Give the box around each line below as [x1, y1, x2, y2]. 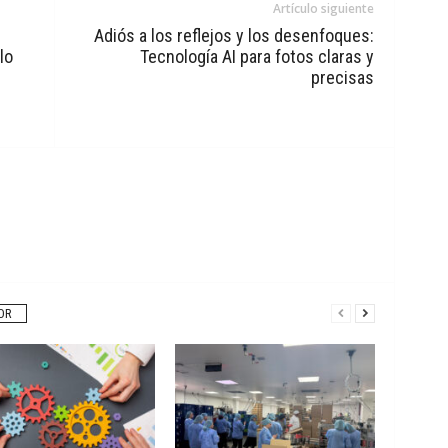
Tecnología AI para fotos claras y [139, 46, 374, 67]
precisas [310, 67, 374, 88]
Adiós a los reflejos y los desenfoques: [93, 25, 374, 46]
